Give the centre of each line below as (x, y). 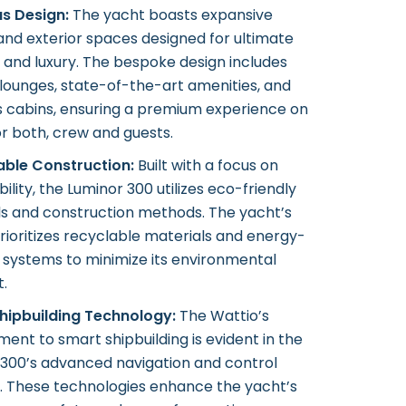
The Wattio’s (222, 316)
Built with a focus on (206, 165)
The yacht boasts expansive (171, 15)
